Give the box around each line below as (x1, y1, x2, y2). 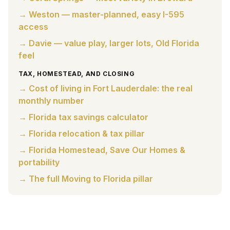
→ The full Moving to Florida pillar (18, 174, 153, 184)
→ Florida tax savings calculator (18, 112, 148, 122)
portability (18, 157, 60, 167)
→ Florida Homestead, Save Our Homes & (18, 145, 185, 155)
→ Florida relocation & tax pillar (18, 128, 145, 139)
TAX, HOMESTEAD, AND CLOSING (18, 70, 135, 78)
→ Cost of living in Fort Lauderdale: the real (18, 83, 193, 93)
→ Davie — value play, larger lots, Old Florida (18, 38, 199, 48)
